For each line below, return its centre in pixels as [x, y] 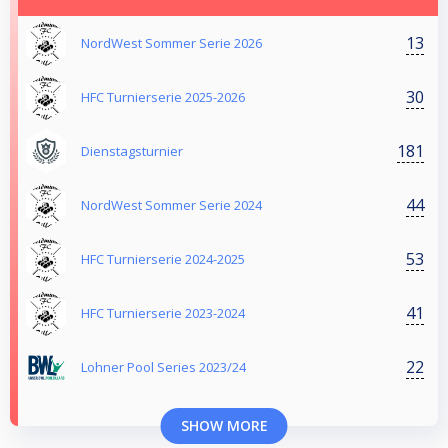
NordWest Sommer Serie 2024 [171, 205]
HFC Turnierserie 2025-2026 [163, 97]
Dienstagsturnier [132, 151]
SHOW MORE [224, 426]
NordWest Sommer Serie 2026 [171, 43]
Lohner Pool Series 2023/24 [163, 367]
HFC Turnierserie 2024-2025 [163, 259]
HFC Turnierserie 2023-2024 [163, 313]
